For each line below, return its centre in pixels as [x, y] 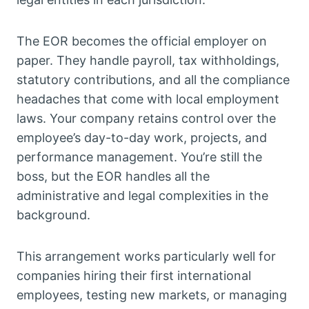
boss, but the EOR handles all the [113, 177]
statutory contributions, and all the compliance [153, 80]
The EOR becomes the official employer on [142, 41]
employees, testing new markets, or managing [152, 295]
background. [53, 215]
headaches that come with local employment [148, 99]
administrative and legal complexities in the [142, 196]
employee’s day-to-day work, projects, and [142, 138]
